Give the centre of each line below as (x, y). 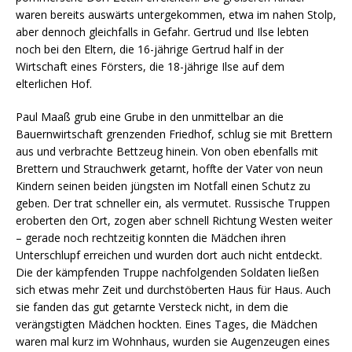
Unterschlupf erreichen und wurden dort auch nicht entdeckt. (169, 255)
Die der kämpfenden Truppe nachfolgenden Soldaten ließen (167, 272)
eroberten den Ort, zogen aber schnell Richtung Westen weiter (174, 220)
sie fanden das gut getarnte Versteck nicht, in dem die (152, 306)
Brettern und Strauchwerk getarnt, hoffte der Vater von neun (169, 168)
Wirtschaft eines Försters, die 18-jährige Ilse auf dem (150, 66)
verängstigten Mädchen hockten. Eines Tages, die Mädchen (167, 324)
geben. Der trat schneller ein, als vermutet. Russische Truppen (173, 203)
